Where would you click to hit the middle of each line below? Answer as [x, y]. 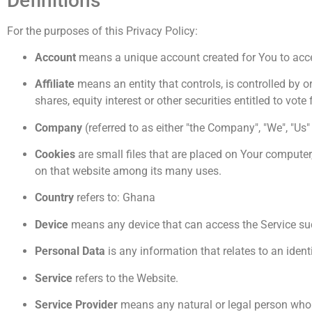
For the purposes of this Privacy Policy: [102, 31]
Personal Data [70, 251]
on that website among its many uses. [128, 171]
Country [54, 198]
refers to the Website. [125, 278]
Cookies [55, 155]
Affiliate [55, 84]
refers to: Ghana [115, 198]
